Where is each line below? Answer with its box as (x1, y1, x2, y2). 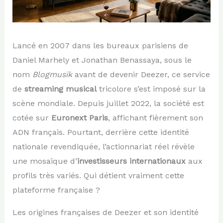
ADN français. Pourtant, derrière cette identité (12, 127, 189, 137)
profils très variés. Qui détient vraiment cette (12, 170, 184, 180)
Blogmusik (32, 69, 72, 79)
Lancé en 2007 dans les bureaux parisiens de (12, 40, 188, 50)
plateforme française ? (12, 185, 100, 195)
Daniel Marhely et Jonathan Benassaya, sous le (12, 55, 192, 65)
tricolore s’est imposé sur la (96, 84, 206, 94)
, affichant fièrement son (108, 112, 203, 122)
